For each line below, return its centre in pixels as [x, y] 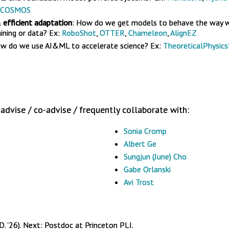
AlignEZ [184, 33]
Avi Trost [139, 182]
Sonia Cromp [145, 131]
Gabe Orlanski [147, 169]
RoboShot [79, 33]
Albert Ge [140, 144]
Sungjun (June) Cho [155, 156]
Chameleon [148, 33]
